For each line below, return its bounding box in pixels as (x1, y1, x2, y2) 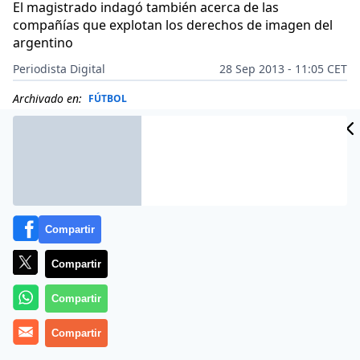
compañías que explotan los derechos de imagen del (13, 16, 333, 34)
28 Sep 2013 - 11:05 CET (219, 61, 347, 76)
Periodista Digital (13, 61, 105, 76)
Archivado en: (13, 91, 82, 106)
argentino (13, 34, 73, 51)
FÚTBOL (88, 92, 127, 105)
